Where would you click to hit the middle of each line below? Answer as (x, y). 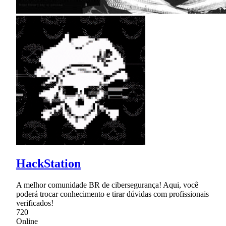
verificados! (35, 203)
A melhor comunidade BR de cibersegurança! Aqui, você (107, 185)
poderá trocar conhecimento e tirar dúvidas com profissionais (112, 194)
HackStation (48, 163)
